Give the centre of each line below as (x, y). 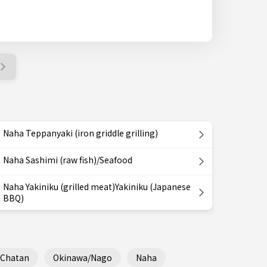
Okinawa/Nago (83, 257)
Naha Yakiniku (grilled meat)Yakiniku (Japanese (97, 187)
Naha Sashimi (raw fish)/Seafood (68, 160)
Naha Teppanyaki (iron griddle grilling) (80, 133)
